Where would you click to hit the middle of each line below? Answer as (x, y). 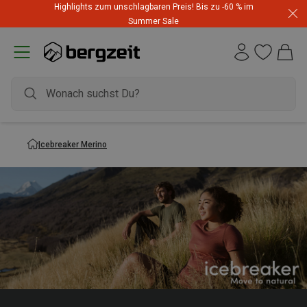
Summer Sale (153, 21)
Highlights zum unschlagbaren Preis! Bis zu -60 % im (153, 7)
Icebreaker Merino (73, 144)
